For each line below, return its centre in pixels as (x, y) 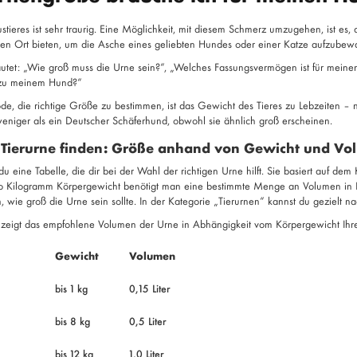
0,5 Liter (147, 321)
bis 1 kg (71, 288)
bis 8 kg (72, 321)
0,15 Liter (149, 288)
